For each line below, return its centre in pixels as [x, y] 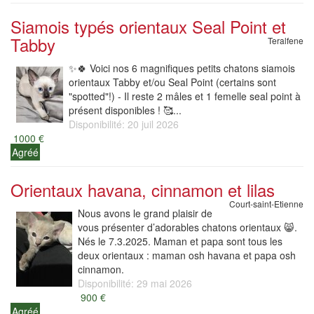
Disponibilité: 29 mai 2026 [135, 283]
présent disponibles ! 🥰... [125, 110]
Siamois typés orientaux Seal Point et [148, 26]
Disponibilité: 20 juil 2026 [124, 124]
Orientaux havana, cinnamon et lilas [143, 190]
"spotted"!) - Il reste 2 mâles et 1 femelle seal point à [185, 96]
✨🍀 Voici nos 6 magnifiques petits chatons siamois [182, 68]
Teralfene [286, 40]
